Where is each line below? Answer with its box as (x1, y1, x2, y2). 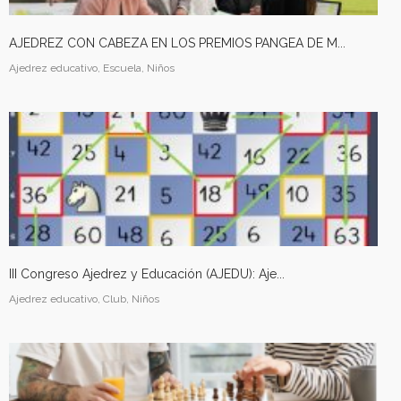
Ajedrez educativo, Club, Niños (9, 293, 159, 305)
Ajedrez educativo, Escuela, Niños (9, 62, 175, 74)
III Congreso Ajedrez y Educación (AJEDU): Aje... (9, 267, 285, 281)
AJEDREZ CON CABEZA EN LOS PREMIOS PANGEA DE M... (9, 36, 346, 50)
